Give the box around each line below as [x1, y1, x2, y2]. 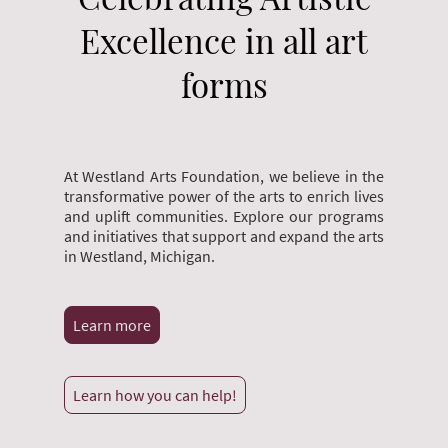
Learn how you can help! [73, 384, 237, 405]
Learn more [73, 314, 151, 335]
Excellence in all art [80, 17, 368, 62]
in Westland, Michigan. [64, 245, 215, 266]
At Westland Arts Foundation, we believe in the [64, 165, 384, 186]
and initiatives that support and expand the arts [64, 225, 384, 246]
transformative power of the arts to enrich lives [64, 185, 384, 206]
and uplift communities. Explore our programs [64, 205, 384, 226]
